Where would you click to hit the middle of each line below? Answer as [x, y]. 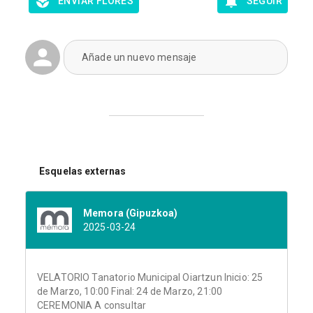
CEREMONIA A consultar [92, 306]
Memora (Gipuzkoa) [131, 213]
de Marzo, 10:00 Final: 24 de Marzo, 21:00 [130, 292]
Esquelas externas [83, 171]
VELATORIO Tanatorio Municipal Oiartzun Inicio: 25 [150, 278]
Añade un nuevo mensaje [139, 57]
